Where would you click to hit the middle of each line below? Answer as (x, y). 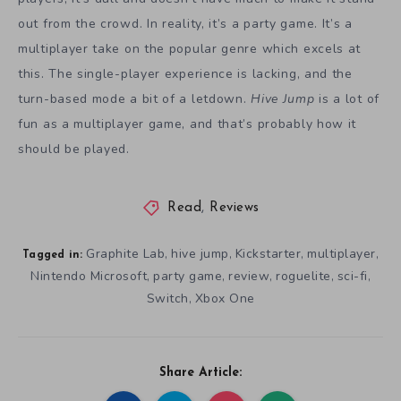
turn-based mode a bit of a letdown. (135, 99)
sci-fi (352, 276)
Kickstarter (268, 253)
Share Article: (200, 372)
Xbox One (225, 298)
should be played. (74, 149)
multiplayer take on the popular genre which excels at (190, 49)
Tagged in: (53, 255)
